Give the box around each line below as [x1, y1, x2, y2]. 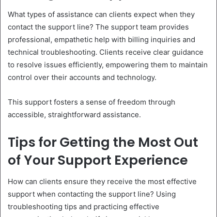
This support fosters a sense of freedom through [8, 97, 175, 107]
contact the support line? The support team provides [8, 22, 189, 31]
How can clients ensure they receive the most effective [8, 177, 197, 186]
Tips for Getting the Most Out [8, 133, 198, 151]
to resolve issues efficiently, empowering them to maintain [8, 60, 208, 69]
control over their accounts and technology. [8, 72, 156, 82]
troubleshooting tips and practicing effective [8, 202, 159, 212]
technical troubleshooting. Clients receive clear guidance [8, 47, 203, 57]
